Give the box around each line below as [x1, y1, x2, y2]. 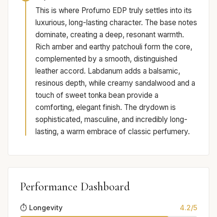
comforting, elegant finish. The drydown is [35, 102, 176, 112]
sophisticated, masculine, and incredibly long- [35, 114, 187, 124]
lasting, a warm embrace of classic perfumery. [35, 126, 190, 136]
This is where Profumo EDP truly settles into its [35, 5, 192, 15]
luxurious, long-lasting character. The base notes [35, 17, 197, 27]
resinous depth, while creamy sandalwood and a [35, 78, 195, 88]
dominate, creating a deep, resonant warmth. [35, 30, 184, 39]
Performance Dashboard [20, 179, 130, 194]
